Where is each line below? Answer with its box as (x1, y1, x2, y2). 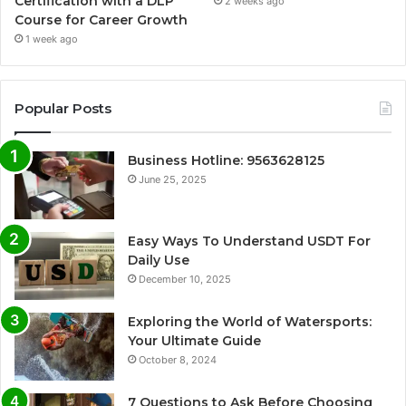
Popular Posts (14, 100, 111, 118)
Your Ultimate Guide (128, 333, 261, 350)
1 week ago (25, 33, 78, 46)
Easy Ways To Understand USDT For (128, 233, 371, 250)
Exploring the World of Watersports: (128, 314, 372, 331)
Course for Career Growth (14, 12, 188, 29)
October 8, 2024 (139, 353, 217, 367)
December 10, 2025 (139, 273, 231, 286)
